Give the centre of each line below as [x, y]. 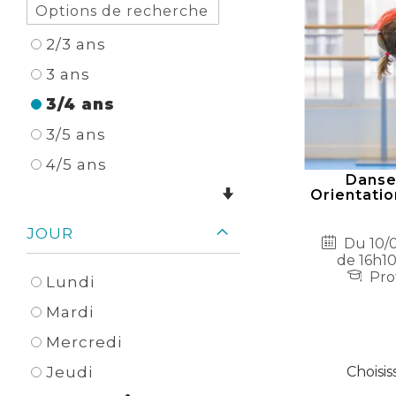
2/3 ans [76, 45]
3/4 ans [80, 105]
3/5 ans [76, 135]
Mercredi [84, 343]
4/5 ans [76, 165]
